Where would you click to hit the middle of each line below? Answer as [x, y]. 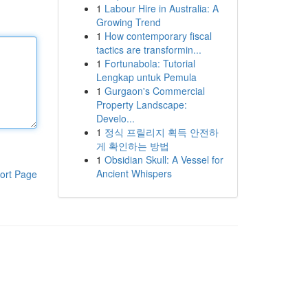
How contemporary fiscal [158, 36]
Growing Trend [128, 22]
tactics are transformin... [148, 49]
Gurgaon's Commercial [154, 91]
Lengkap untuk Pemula [146, 77]
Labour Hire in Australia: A [161, 8]
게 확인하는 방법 [132, 146]
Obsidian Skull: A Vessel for [164, 159]
